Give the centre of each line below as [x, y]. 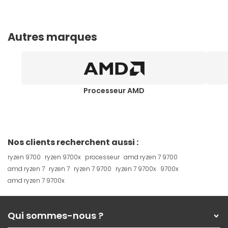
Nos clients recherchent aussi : [73, 142]
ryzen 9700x [63, 157]
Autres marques [52, 37]
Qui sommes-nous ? [55, 216]
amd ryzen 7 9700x [36, 181]
